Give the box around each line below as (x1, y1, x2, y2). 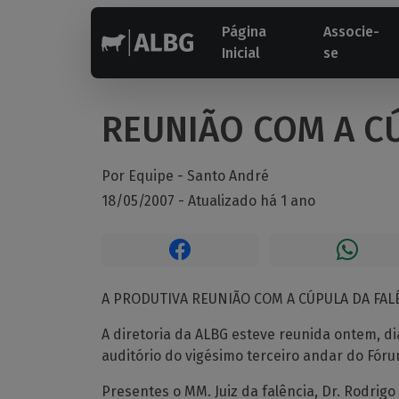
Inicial (221, 45, 260, 61)
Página (221, 23, 266, 40)
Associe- (323, 23, 380, 40)
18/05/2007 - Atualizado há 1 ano (102, 192, 315, 209)
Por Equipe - (102, 167, 187, 184)
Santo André (187, 167, 269, 184)
